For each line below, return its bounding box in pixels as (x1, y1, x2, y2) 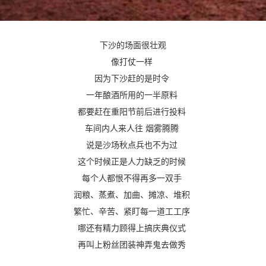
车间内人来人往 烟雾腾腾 (85, 124, 181, 133)
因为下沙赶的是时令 (94, 74, 172, 83)
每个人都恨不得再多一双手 (82, 174, 184, 183)
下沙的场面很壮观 (100, 41, 166, 50)
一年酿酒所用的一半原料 (86, 91, 180, 100)
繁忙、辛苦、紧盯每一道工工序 (74, 207, 192, 216)
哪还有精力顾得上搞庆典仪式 (78, 224, 188, 233)
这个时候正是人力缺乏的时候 (78, 157, 188, 166)
